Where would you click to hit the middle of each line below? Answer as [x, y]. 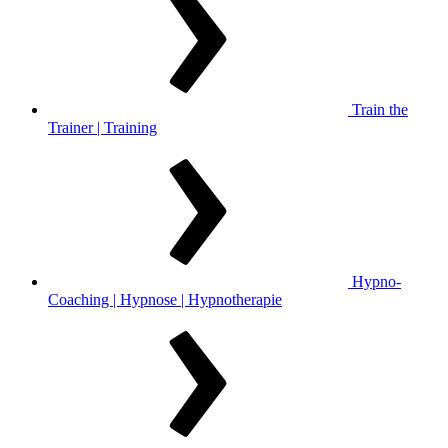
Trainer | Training [102, 127]
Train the [378, 109]
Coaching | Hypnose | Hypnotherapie [165, 299]
